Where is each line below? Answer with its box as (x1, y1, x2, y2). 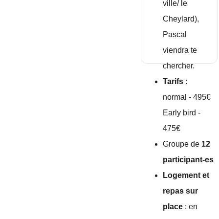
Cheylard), (163, 15, 201, 23)
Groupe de (163, 140, 202, 148)
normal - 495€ (163, 93, 211, 101)
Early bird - (163, 109, 203, 117)
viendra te (163, 46, 199, 54)
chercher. (163, 62, 195, 70)
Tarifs (163, 77, 184, 86)
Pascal (163, 30, 189, 39)
